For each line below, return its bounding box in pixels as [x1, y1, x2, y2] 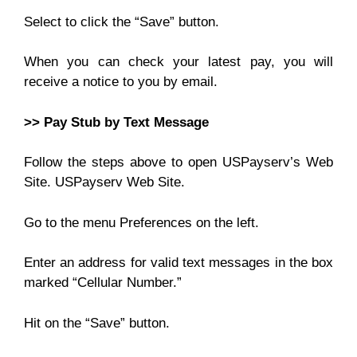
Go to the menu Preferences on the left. [24, 214, 259, 230]
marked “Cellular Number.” [24, 275, 182, 290]
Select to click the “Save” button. [24, 14, 219, 29]
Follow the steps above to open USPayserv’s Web [24, 155, 333, 170]
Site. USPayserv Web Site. [24, 175, 185, 190]
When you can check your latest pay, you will [24, 54, 333, 69]
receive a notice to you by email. [24, 74, 218, 89]
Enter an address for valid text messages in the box [24, 255, 333, 270]
